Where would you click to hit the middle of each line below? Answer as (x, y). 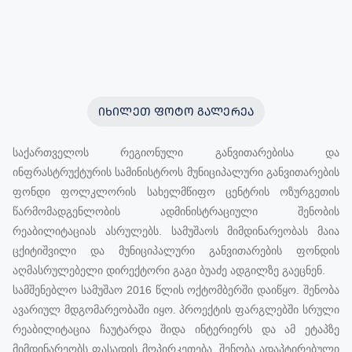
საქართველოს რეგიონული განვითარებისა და (176, 152)
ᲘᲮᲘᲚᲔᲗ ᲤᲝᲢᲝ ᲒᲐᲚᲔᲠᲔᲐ (176, 111)
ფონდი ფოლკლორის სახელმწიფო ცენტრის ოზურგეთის (176, 191)
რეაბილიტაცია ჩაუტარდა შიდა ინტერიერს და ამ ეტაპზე (176, 329)
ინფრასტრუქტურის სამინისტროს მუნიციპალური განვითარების (176, 172)
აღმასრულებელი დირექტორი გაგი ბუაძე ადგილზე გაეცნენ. (169, 270)
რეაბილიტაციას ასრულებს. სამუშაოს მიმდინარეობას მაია (176, 231)
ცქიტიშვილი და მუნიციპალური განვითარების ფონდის (176, 250)
